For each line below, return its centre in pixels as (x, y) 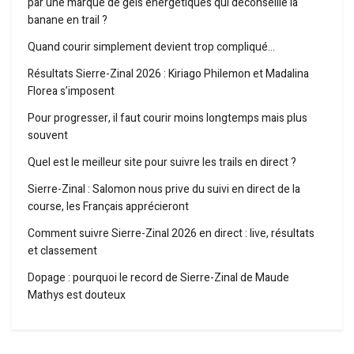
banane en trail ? (68, 20)
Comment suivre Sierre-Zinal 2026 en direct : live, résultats (171, 233)
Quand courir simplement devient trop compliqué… (151, 47)
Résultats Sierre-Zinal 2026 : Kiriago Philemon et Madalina (168, 73)
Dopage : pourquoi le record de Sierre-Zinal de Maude (158, 277)
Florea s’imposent (71, 91)
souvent (48, 135)
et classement (62, 250)
